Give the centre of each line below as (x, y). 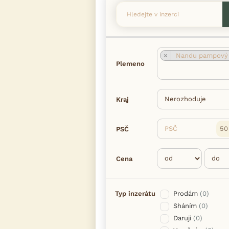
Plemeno (130, 64)
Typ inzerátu (135, 193)
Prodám (186, 193)
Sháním (185, 205)
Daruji (182, 218)
